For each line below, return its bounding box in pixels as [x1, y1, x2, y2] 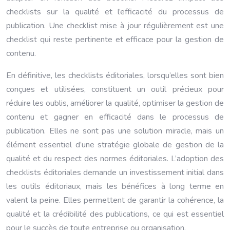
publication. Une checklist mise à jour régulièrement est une [6, 20, 224, 31]
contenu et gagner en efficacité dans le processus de [6, 111, 224, 123]
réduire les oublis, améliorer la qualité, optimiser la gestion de [6, 98, 224, 109]
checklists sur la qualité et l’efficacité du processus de [6, 6, 224, 17]
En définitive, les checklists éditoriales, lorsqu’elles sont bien [6, 70, 224, 81]
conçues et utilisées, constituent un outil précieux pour [6, 84, 224, 95]
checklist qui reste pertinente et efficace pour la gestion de [6, 34, 224, 45]
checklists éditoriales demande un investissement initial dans [6, 167, 224, 178]
